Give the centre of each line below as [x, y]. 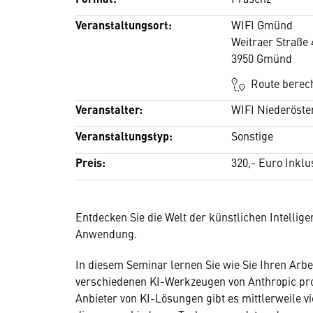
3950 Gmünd [262, 58]
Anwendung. [106, 233]
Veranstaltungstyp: [124, 136]
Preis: [90, 162]
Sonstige [253, 135]
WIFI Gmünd [262, 24]
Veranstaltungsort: [124, 24]
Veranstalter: [109, 109]
